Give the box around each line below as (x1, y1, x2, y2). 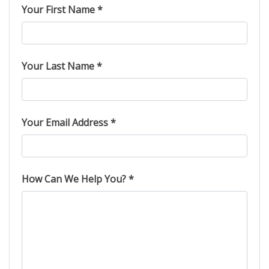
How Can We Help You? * (22, 172, 134, 186)
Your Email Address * (22, 116, 116, 129)
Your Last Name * (22, 59, 102, 73)
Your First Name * (22, 3, 103, 16)
